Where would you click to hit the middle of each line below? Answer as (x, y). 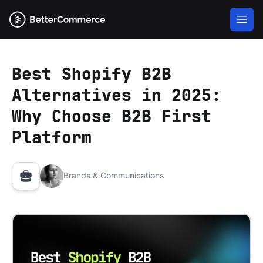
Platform (52, 137)
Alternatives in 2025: (117, 95)
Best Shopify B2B (92, 74)
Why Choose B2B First (112, 116)
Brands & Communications (114, 175)
